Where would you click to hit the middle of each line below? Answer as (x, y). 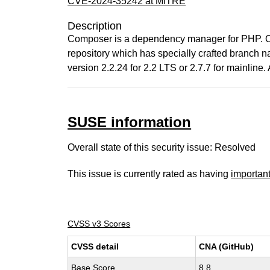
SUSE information (130, 122)
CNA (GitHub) (227, 246)
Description (95, 26)
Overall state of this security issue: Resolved (162, 147)
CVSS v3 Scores (99, 224)
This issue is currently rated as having (149, 174)
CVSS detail (95, 246)
